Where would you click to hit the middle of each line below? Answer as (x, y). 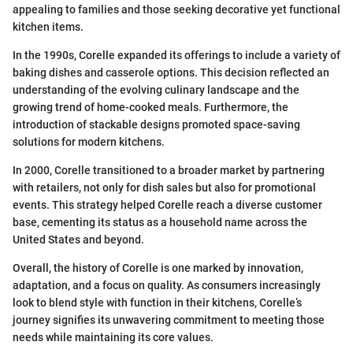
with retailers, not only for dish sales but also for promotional (164, 188)
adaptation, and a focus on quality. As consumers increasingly (167, 286)
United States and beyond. (78, 240)
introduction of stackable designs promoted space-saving (156, 125)
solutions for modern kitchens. (89, 142)
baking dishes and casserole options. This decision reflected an (171, 73)
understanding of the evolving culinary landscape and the (156, 90)
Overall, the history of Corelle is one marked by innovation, (158, 268)
